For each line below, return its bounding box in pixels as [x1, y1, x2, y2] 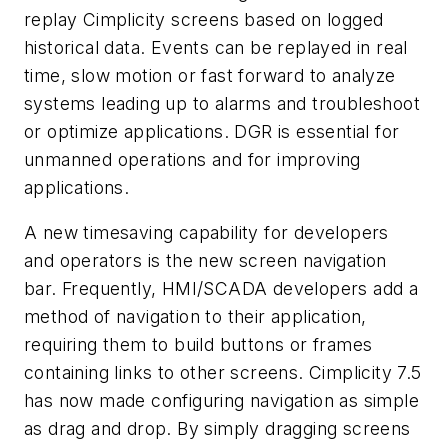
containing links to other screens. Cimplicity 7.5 [24, 362, 422, 384]
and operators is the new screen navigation [24, 250, 387, 272]
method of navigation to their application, [24, 306, 367, 328]
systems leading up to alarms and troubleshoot [24, 92, 420, 114]
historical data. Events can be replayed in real [24, 36, 408, 58]
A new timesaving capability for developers [24, 222, 389, 244]
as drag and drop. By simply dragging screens [24, 418, 411, 440]
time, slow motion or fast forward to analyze [24, 64, 396, 86]
